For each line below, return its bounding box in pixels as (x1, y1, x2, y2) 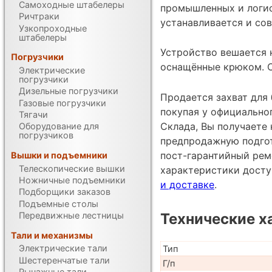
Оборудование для (19, 121, 100, 132)
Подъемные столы (19, 198, 99, 209)
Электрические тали (19, 243, 108, 254)
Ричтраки (19, 11, 60, 22)
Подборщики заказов (19, 186, 111, 197)
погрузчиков (19, 130, 74, 141)
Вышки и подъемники (11, 150, 108, 161)
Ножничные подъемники (19, 174, 126, 185)
